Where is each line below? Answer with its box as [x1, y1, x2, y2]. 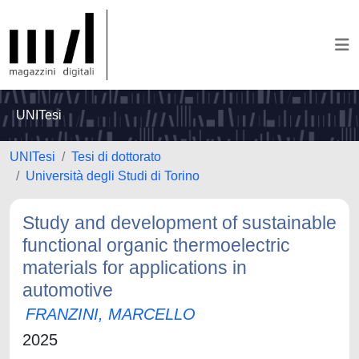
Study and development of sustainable [22, 212, 337, 233]
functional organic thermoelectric [22, 235, 290, 256]
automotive [22, 280, 113, 301]
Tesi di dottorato [71, 150, 161, 163]
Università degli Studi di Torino [26, 169, 200, 183]
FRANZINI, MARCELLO [26, 305, 196, 323]
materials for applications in [22, 257, 247, 278]
